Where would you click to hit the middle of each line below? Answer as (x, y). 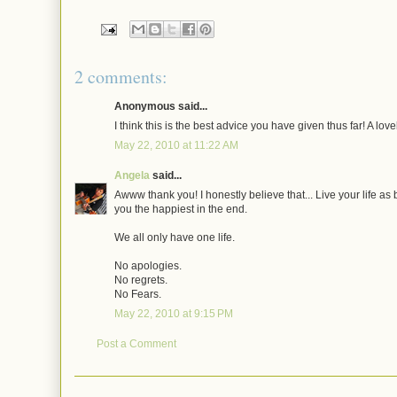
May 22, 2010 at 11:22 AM (176, 145)
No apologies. (148, 266)
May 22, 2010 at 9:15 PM (174, 314)
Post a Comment (136, 344)
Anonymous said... (161, 106)
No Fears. (138, 294)
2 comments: (121, 77)
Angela (132, 175)
